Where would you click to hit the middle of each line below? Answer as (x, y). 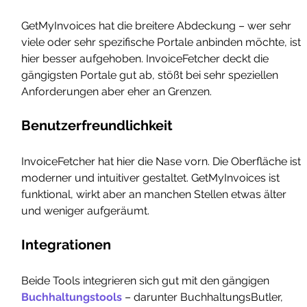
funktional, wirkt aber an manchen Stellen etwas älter (156, 195)
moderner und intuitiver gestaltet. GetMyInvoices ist (152, 178)
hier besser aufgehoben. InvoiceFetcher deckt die (147, 59)
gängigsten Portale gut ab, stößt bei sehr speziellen (151, 75)
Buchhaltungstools (72, 297)
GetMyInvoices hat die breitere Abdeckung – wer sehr (158, 26)
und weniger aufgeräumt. (86, 211)
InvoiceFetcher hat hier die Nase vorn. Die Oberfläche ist (163, 162)
